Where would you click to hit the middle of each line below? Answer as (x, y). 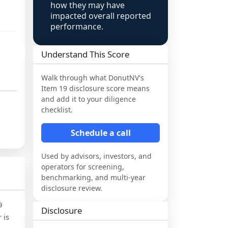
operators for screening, (83, 167)
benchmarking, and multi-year (93, 177)
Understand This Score (85, 54)
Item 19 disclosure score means (95, 88)
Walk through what (75, 78)
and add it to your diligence (89, 99)
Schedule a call (101, 133)
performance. (77, 26)
